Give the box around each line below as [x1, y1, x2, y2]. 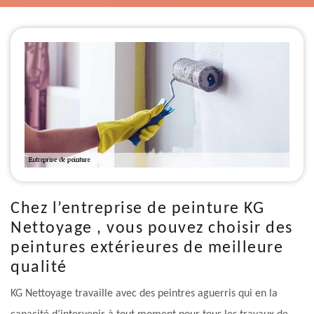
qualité [11, 259, 67, 277]
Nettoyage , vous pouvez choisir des [11, 220, 293, 238]
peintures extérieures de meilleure [11, 240, 283, 257]
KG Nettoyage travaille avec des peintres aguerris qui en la [11, 288, 278, 300]
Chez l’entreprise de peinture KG [11, 200, 264, 218]
